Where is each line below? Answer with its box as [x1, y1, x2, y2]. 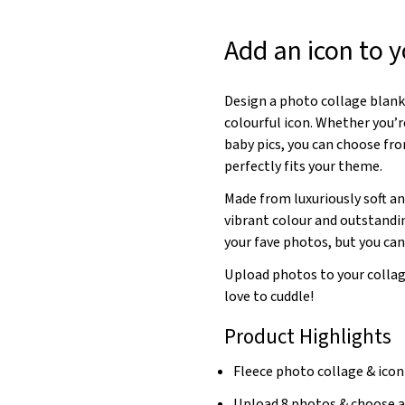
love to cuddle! [224, 286, 315, 306]
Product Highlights [224, 321, 392, 352]
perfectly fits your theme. [224, 155, 383, 176]
